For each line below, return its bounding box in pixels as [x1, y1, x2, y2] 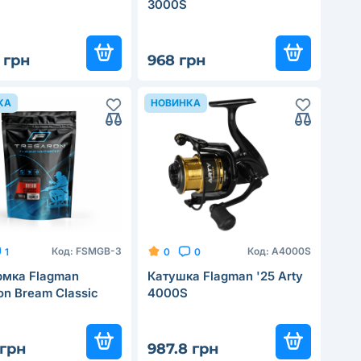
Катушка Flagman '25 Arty [147, 268, 303, 284]
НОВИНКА [151, 97, 201, 110]
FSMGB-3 [76, 245, 122, 258]
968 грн [147, 52, 205, 70]
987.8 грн [147, 340, 218, 359]
